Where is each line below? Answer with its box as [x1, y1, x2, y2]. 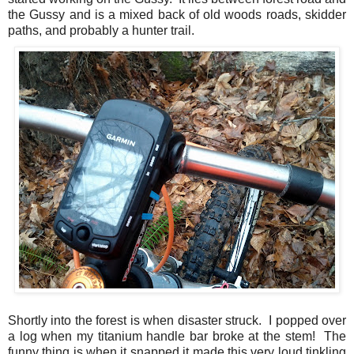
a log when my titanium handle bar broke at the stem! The [8, 330, 346, 344]
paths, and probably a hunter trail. [8, 24, 194, 38]
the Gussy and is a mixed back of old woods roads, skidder [8, 8, 346, 22]
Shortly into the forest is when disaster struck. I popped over [8, 314, 346, 328]
